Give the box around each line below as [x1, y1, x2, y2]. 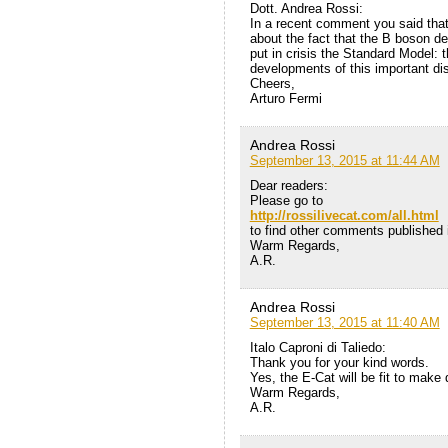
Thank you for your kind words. [249, 355, 429, 371]
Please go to [249, 193, 323, 209]
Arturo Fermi [249, 91, 322, 107]
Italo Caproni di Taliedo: [249, 340, 386, 356]
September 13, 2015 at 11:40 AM [249, 315, 440, 331]
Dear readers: [249, 178, 328, 194]
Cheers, [249, 76, 295, 92]
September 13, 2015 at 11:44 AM [249, 153, 440, 169]
